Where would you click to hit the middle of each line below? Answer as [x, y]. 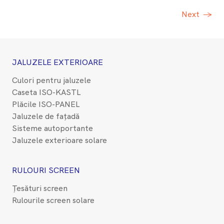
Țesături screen [40, 188]
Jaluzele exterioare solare [59, 140]
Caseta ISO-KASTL [46, 92]
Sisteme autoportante [52, 128]
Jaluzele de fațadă [46, 116]
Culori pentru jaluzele [51, 80]
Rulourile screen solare [53, 200]
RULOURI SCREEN [46, 170]
